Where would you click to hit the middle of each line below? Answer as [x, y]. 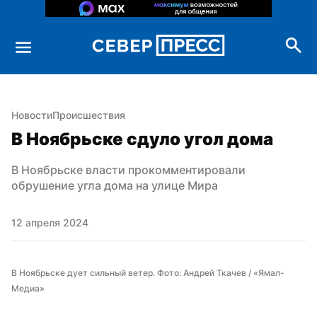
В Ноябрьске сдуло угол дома [142, 139]
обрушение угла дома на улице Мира [115, 185]
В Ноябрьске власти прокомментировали [128, 169]
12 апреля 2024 [50, 222]
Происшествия [89, 115]
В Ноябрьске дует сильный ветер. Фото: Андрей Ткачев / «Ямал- [148, 272]
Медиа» [28, 288]
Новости [32, 115]
